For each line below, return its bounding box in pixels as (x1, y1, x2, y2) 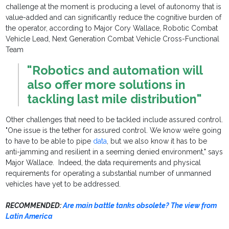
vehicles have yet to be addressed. (6, 180, 125, 189)
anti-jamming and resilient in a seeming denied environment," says (6, 148, 223, 156)
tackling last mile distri (27, 92, 160, 106)
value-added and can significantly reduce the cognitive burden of (6, 13, 222, 22)
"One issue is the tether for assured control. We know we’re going (6, 126, 222, 135)
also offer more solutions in (27, 78, 186, 92)
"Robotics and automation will (27, 63, 203, 78)
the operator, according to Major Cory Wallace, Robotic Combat (6, 24, 218, 33)
